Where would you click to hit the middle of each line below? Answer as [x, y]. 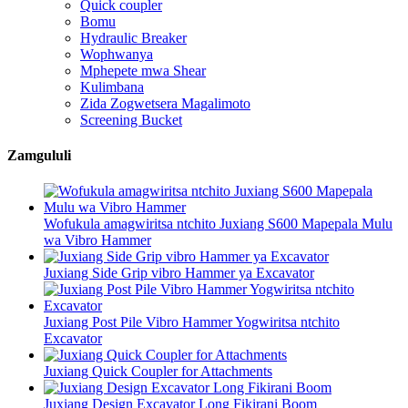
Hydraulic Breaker [133, 37]
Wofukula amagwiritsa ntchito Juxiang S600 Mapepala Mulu [218, 224]
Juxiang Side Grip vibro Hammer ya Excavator [179, 273]
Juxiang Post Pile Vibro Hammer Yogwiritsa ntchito [192, 322]
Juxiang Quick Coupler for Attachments [158, 372]
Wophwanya [117, 54]
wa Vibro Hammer [97, 240]
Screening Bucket [131, 119]
